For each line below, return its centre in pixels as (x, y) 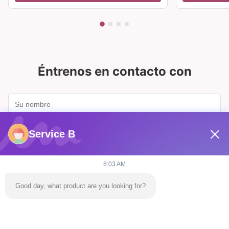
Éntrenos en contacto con (114, 72)
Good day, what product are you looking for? (81, 186)
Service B (52, 134)
